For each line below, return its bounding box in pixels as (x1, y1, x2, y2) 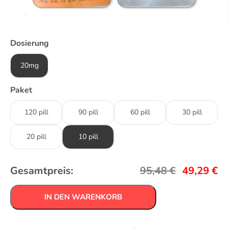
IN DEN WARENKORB (44, 191, 122, 202)
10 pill (78, 131, 98, 141)
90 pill (78, 107, 98, 117)
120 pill (24, 107, 48, 117)
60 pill (130, 107, 150, 117)
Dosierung (10, 37, 49, 49)
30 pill (182, 107, 202, 117)
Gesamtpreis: (10, 163, 73, 178)
